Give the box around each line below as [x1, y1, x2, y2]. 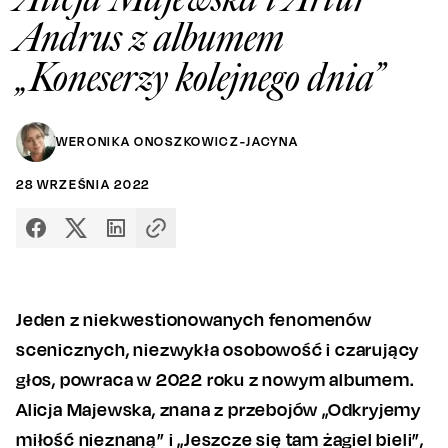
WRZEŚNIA [37, 176, 111, 192]
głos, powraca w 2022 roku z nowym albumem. [16, 367, 415, 390]
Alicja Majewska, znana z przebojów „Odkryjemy [16, 397, 421, 420]
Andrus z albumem [16, 13, 284, 62]
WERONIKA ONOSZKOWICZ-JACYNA [56, 133, 299, 149]
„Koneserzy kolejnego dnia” [16, 53, 384, 102]
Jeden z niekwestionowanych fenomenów [16, 307, 372, 330]
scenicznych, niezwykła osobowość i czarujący [16, 337, 420, 360]
